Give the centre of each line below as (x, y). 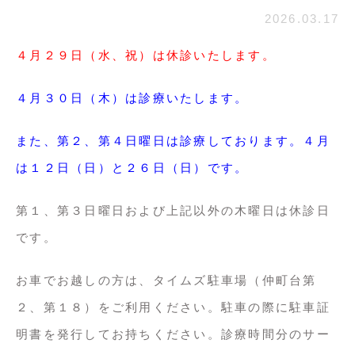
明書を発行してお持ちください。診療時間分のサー (173, 334)
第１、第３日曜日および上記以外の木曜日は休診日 (173, 210)
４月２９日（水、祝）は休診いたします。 (146, 55)
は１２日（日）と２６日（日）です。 (132, 168)
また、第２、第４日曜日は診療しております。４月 (173, 141)
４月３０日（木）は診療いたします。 (132, 98)
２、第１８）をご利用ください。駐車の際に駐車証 (173, 307)
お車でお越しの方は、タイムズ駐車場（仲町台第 (166, 280)
